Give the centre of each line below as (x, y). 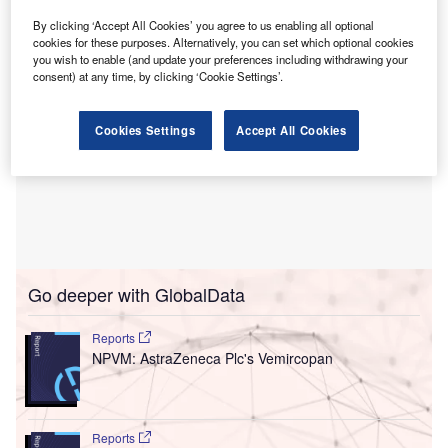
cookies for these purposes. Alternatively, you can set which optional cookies (224, 41)
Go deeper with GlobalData (136, 294)
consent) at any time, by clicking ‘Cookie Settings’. (158, 75)
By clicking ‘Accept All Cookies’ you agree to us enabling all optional (204, 24)
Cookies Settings (145, 129)
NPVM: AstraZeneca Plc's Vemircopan (212, 358)
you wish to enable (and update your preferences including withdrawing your (221, 58)
